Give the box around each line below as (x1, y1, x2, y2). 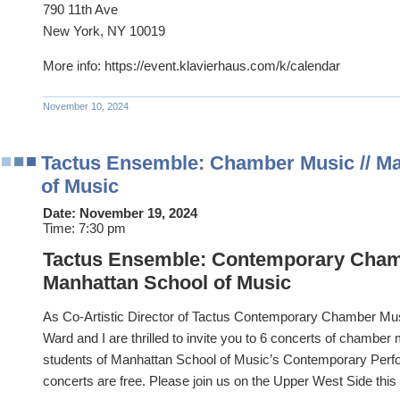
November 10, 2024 (43, 100, 129, 112)
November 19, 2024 (79, 204, 197, 221)
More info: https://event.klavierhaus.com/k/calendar (43, 57, 340, 73)
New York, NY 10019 (43, 22, 165, 38)
